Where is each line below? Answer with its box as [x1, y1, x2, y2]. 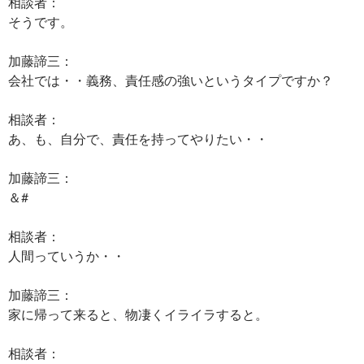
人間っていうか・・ [8, 248, 125, 263]
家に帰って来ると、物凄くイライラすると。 [8, 306, 268, 322]
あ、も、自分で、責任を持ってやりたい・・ [8, 131, 268, 146]
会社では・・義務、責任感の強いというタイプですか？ [8, 72, 333, 88]
